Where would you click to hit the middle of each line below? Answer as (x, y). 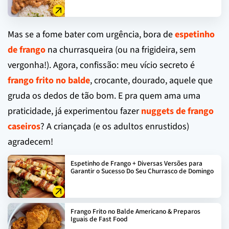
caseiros (24, 126)
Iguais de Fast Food (99, 219)
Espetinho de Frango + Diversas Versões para (136, 163)
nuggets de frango (177, 111)
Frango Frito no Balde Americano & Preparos (135, 211)
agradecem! (30, 142)
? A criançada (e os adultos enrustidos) (115, 126)
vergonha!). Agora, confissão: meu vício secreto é (101, 65)
